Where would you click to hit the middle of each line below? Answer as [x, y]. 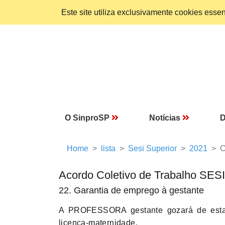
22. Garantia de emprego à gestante [131, 190]
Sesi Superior [152, 148]
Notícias [165, 118]
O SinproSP [87, 118]
